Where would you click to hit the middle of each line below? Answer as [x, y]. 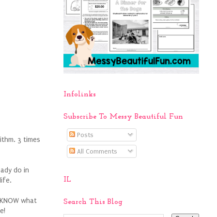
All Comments [96, 151]
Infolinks [80, 94]
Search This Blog [93, 202]
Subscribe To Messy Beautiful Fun [123, 117]
